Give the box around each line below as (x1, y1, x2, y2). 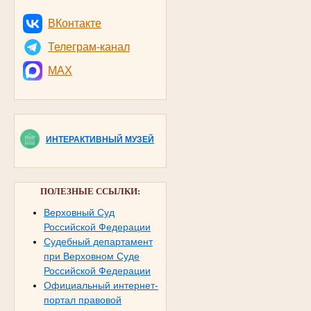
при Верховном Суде (43, 250, 140, 262)
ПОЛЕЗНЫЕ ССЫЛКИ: (40, 186, 140, 197)
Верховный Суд (43, 206, 115, 218)
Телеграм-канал (47, 40, 130, 53)
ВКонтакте (47, 17, 101, 29)
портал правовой (43, 294, 121, 305)
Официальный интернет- (43, 279, 158, 291)
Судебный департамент (43, 235, 153, 247)
